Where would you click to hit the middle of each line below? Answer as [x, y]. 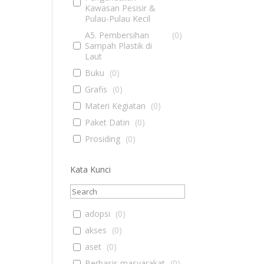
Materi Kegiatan [115, 105]
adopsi [97, 214]
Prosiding [102, 138]
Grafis [96, 89]
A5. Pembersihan [117, 35]
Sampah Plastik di [118, 45]
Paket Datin [107, 122]
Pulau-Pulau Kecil [117, 18]
